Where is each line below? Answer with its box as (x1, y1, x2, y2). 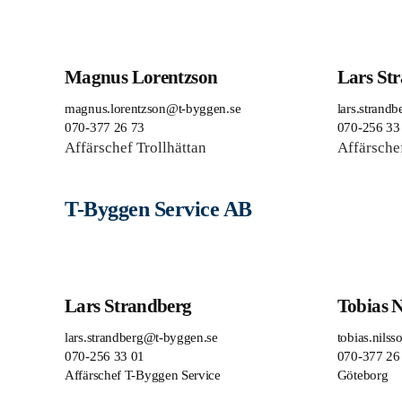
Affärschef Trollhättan (65, 138, 206, 156)
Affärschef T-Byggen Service (65, 367, 221, 382)
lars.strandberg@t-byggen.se (65, 329, 218, 345)
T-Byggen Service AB (65, 197, 252, 221)
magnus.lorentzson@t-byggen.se (65, 100, 241, 116)
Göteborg (336, 367, 389, 382)
